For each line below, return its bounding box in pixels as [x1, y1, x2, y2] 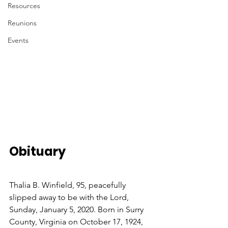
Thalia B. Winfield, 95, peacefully [9, 180, 128, 190]
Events [8, 36, 28, 45]
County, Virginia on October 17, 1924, [9, 217, 145, 227]
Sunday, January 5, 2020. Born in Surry [9, 205, 146, 215]
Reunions [8, 18, 37, 27]
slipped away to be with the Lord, [9, 192, 131, 203]
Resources [8, 1, 40, 10]
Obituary [9, 143, 66, 160]
